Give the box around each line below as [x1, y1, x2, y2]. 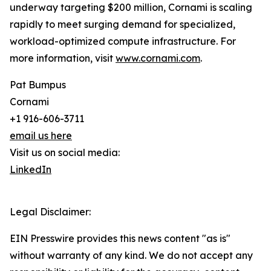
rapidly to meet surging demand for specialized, [10, 18, 235, 31]
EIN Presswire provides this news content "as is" [10, 232, 230, 245]
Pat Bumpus [10, 79, 66, 91]
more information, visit [10, 52, 116, 65]
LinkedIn [10, 163, 51, 176]
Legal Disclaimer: [10, 206, 91, 218]
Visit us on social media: [10, 146, 120, 159]
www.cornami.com [116, 52, 200, 65]
